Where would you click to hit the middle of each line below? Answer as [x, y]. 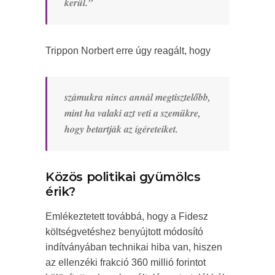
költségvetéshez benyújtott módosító [124, 232]
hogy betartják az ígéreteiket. [121, 129]
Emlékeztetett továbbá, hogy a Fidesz [127, 217]
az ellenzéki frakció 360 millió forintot [126, 263]
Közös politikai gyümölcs [123, 177]
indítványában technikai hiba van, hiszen [134, 247]
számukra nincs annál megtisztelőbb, [137, 97]
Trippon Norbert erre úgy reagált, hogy [128, 51]
